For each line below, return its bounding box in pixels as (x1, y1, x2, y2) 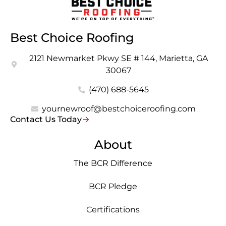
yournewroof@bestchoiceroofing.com (41, 104, 196, 114)
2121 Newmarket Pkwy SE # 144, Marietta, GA (29, 53, 208, 64)
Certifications (86, 205, 140, 215)
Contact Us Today (10, 115, 82, 125)
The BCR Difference (74, 158, 152, 168)
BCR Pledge (89, 182, 137, 192)
